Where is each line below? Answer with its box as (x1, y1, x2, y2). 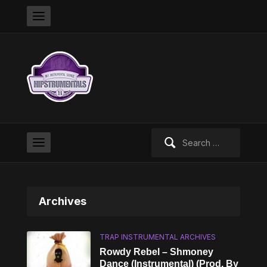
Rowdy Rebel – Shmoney (100, 247, 214, 257)
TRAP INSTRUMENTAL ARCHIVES (100, 232, 216, 241)
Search (150, 129, 179, 139)
